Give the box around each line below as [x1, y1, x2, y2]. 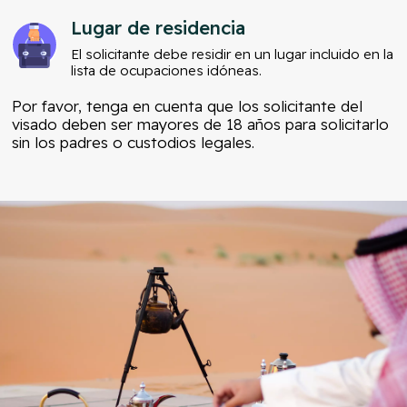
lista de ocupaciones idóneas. [71, 62, 263, 80]
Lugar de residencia [71, 16, 246, 40]
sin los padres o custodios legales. [12, 133, 255, 153]
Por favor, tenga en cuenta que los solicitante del [12, 96, 363, 116]
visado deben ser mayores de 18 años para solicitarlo [12, 114, 390, 134]
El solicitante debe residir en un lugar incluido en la [71, 45, 394, 64]
